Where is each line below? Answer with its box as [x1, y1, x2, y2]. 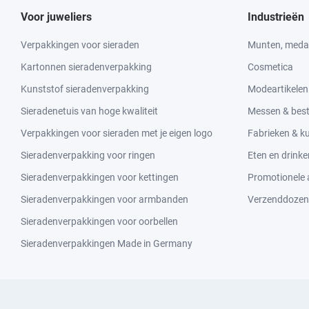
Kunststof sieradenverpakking [21, 83, 149, 95]
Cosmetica [248, 61, 293, 73]
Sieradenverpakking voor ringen [21, 150, 155, 161]
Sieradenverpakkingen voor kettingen [21, 172, 179, 183]
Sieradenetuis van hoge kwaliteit [21, 106, 158, 117]
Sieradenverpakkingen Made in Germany [21, 238, 192, 250]
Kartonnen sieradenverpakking [21, 61, 152, 73]
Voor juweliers [21, 10, 92, 24]
